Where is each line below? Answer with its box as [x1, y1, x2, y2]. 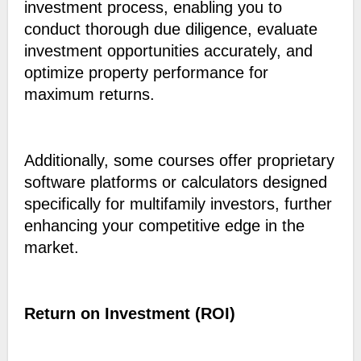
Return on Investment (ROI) [23, 305, 235, 323]
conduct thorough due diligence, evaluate [23, 20, 317, 39]
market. [23, 239, 79, 257]
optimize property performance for [23, 64, 268, 82]
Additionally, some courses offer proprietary [23, 151, 334, 170]
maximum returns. [23, 85, 160, 104]
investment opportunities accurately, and [23, 42, 313, 60]
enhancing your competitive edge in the [23, 217, 305, 235]
